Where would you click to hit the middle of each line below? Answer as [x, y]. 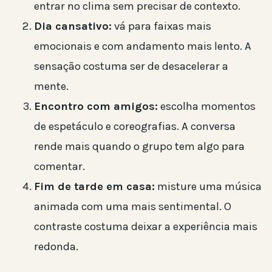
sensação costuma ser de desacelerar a [131, 66]
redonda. [56, 246]
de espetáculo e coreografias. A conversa [135, 126]
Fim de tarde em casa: [94, 186]
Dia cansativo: [73, 26]
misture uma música [208, 186]
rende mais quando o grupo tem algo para [139, 146]
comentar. [59, 166]
